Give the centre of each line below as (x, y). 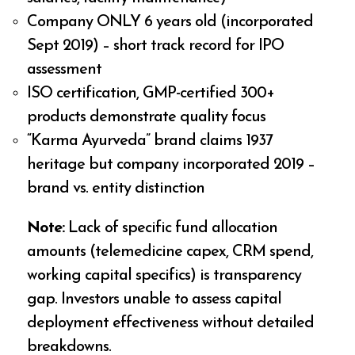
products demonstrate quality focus (147, 117)
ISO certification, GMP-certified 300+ (151, 93)
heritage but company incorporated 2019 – (171, 164)
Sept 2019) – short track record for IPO (156, 46)
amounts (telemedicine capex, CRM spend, (170, 252)
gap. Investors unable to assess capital (155, 299)
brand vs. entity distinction (116, 188)
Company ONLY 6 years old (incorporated (170, 22)
